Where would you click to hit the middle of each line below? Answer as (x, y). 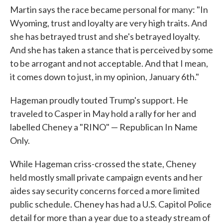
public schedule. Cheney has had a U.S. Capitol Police (111, 204)
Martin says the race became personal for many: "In (109, 10)
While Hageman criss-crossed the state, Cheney (103, 164)
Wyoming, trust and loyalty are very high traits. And (109, 23)
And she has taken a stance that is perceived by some (111, 50)
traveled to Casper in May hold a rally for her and (103, 114)
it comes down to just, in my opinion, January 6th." (105, 77)
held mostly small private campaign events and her (106, 177)
